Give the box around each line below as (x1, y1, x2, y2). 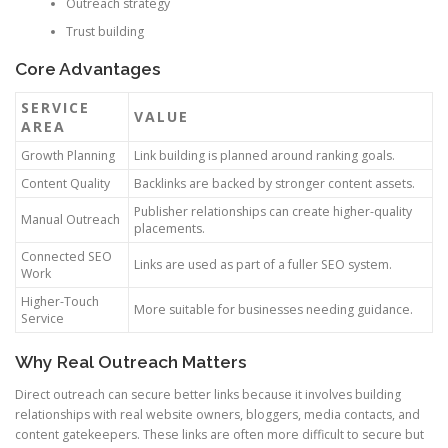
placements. (134, 220, 205, 238)
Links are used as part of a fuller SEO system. (134, 256, 392, 274)
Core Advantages (15, 58, 161, 79)
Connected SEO (21, 248, 112, 266)
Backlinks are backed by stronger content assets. (134, 175, 415, 193)
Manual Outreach (21, 211, 120, 229)
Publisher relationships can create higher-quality (134, 203, 412, 221)
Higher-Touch (21, 293, 99, 311)
